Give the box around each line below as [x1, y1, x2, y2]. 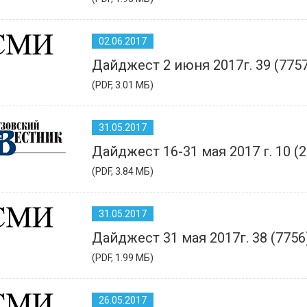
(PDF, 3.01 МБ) [92, 79, 153, 90]
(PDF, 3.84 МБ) [92, 165, 153, 177]
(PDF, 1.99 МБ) [92, 251, 153, 263]
